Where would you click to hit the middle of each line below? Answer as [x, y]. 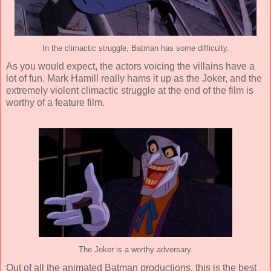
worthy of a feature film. [55, 103]
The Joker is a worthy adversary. [135, 250]
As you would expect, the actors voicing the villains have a [130, 66]
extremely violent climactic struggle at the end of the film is [130, 90]
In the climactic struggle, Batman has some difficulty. [135, 49]
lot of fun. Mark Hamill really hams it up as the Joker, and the [134, 78]
